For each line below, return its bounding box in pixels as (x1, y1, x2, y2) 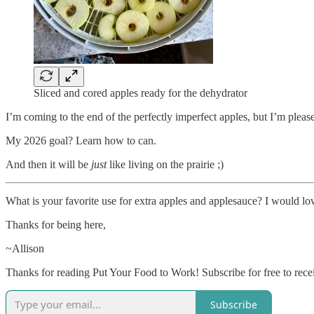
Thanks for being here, (6, 219, 106, 231)
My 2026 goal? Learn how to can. (6, 135, 156, 147)
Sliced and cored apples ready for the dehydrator (34, 87, 247, 100)
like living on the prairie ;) (107, 158, 224, 171)
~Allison (6, 243, 44, 255)
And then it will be (6, 158, 91, 171)
